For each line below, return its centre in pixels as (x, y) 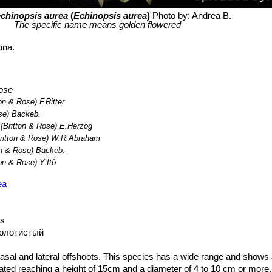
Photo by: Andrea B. (192, 15)
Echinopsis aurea (110, 15)
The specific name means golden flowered (98, 25)
